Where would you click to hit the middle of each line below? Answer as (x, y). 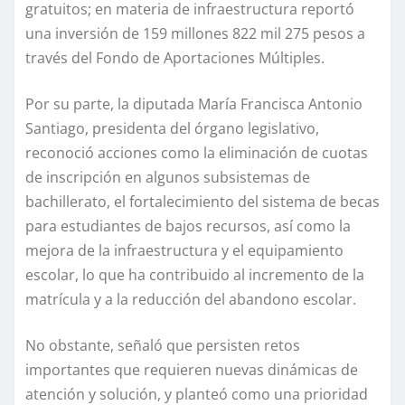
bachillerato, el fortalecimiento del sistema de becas (202, 201)
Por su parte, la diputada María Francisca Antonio (194, 104)
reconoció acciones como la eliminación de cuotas (197, 152)
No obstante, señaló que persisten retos (163, 345)
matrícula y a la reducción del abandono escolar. (191, 299)
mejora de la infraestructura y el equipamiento (184, 250)
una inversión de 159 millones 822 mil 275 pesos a (195, 33)
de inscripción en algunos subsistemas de (168, 177)
